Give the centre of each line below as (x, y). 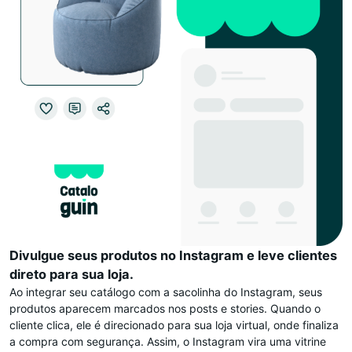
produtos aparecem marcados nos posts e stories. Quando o (165, 308)
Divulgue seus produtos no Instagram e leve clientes (173, 255)
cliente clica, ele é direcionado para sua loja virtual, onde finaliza (174, 324)
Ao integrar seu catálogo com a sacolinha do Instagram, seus (166, 291)
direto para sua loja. (71, 274)
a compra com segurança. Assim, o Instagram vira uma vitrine (168, 341)
